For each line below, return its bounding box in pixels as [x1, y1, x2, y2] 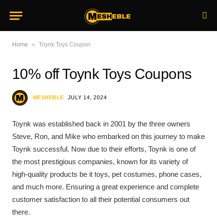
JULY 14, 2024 [67, 94, 107, 100]
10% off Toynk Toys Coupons [12, 66, 192, 82]
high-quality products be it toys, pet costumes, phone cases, [12, 170, 201, 178]
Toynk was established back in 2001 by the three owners [12, 120, 190, 128]
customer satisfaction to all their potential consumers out [12, 195, 189, 203]
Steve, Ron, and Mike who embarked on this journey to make [12, 132, 205, 140]
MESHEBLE [33, 94, 64, 100]
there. [12, 208, 30, 216]
